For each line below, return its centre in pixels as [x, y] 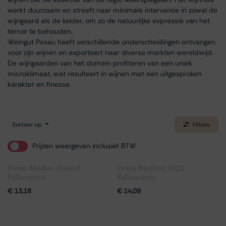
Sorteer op [27, 125]
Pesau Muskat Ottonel [44, 168]
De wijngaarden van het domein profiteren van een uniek [100, 63]
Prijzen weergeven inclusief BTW [84, 146]
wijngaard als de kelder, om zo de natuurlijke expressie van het [109, 21]
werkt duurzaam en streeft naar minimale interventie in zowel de [112, 10]
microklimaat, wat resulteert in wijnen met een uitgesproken [105, 74]
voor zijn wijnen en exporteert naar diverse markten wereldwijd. [110, 52]
